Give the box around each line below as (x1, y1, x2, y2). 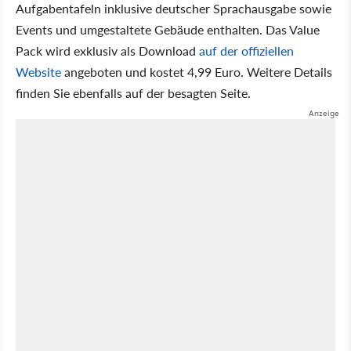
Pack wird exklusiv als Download (16, 42, 199, 60)
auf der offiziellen (199, 42, 294, 60)
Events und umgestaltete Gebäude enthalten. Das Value (16, 20, 320, 38)
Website (16, 63, 61, 81)
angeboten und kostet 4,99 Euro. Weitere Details (61, 63, 332, 81)
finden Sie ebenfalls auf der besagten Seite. (16, 84, 251, 102)
